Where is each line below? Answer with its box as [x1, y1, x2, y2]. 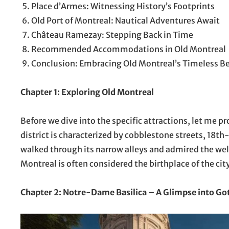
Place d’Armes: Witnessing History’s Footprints [31, 1, 215, 11]
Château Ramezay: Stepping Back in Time [31, 30, 193, 40]
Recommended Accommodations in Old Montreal [31, 44, 226, 54]
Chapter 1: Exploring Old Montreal [20, 87, 154, 97]
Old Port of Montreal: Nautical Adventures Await [31, 15, 220, 26]
